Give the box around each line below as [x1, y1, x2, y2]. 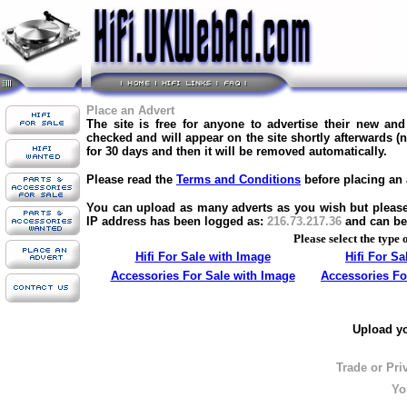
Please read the [86, 173, 176, 186]
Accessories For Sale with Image [110, 269, 295, 283]
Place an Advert [86, 104, 174, 117]
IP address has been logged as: [86, 214, 263, 228]
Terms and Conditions [176, 173, 301, 186]
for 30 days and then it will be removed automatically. [86, 144, 387, 158]
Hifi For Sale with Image [134, 250, 271, 263]
